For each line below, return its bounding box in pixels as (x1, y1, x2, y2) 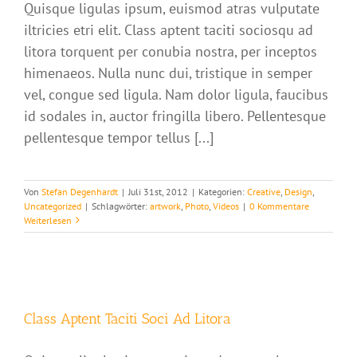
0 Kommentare (249, 199, 309, 212)
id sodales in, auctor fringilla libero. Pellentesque (24, 106, 326, 125)
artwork (150, 199, 181, 212)
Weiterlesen (24, 214, 72, 226)
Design (284, 185, 312, 198)
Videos (213, 199, 239, 212)
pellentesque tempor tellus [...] (24, 127, 214, 147)
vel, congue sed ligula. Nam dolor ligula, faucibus (24, 84, 328, 104)
